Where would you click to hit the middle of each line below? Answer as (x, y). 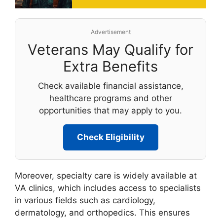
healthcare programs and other (110, 98)
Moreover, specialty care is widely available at (106, 175)
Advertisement (110, 32)
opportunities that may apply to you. (110, 110)
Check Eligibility (110, 137)
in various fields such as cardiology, (85, 200)
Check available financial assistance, (110, 86)
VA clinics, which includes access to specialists (108, 188)
